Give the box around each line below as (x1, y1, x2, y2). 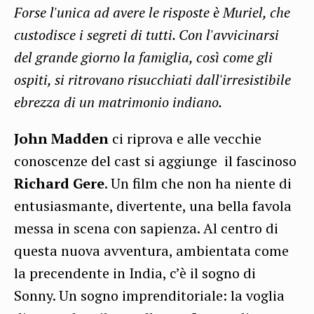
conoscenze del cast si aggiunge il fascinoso (14, 151, 296, 170)
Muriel (223, 2, 263, 22)
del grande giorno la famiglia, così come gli (14, 47, 273, 67)
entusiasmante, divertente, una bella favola (14, 196, 292, 215)
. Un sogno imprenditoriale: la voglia (53, 285, 285, 305)
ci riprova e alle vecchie (112, 128, 261, 148)
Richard (14, 173, 73, 193)
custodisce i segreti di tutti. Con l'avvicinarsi (14, 25, 279, 44)
